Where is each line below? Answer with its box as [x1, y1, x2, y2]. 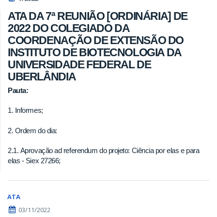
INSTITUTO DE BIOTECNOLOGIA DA [8, 46, 181, 59]
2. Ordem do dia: [8, 126, 57, 135]
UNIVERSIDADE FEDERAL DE [8, 58, 151, 71]
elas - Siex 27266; [8, 156, 61, 165]
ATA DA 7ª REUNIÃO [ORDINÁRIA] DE [8, 9, 187, 22]
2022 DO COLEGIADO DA [8, 21, 129, 34]
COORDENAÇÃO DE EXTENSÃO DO [8, 33, 184, 46]
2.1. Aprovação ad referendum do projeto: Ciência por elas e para [8, 146, 200, 155]
